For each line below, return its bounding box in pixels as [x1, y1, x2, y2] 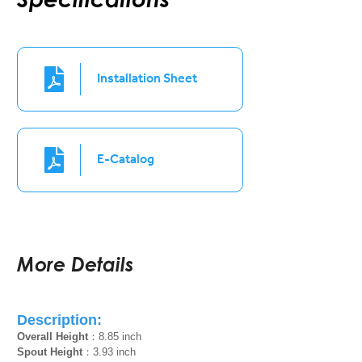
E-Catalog [97, 149, 155, 166]
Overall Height [17, 330, 89, 343]
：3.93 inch [82, 346, 137, 358]
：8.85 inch [88, 330, 142, 343]
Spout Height [17, 346, 83, 358]
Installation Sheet [97, 69, 198, 86]
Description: [17, 312, 103, 328]
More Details [17, 252, 135, 276]
